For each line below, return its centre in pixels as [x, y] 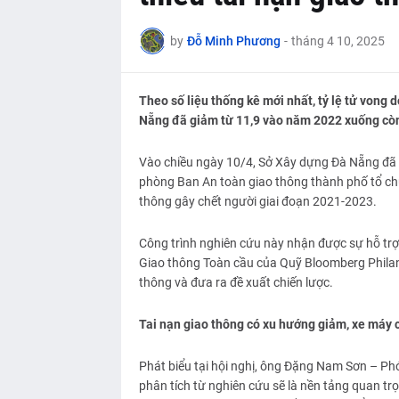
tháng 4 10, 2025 [338, 41]
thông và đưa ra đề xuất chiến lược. [236, 283]
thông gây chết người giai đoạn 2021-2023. [257, 202]
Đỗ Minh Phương [233, 41]
